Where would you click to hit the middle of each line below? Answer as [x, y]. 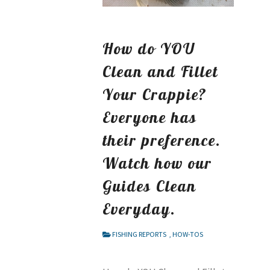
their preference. [162, 140]
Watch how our [157, 163]
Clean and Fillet [160, 71]
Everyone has [150, 117]
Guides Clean [149, 186]
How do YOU [149, 49]
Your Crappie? [155, 94]
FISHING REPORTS [139, 234]
